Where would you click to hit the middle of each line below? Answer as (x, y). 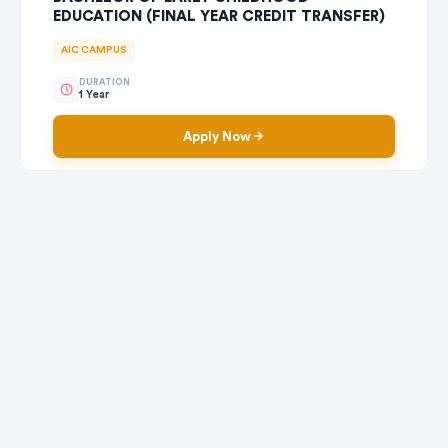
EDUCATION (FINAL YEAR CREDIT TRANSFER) (219, 16)
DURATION (104, 83)
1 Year (94, 95)
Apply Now (217, 136)
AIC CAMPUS (94, 49)
